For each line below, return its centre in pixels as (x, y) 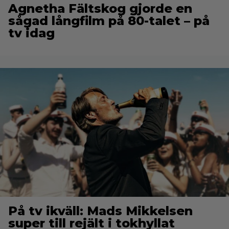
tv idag (31, 33)
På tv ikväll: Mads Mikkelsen (100, 211)
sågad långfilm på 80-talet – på (109, 20)
